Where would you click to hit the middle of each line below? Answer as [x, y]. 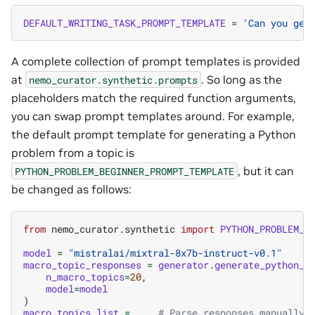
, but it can [266, 171]
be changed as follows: [71, 189]
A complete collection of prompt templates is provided [156, 61]
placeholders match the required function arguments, [154, 97]
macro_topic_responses [82, 265]
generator [184, 265]
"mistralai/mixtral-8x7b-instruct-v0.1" [175, 253]
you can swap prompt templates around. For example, [153, 116]
